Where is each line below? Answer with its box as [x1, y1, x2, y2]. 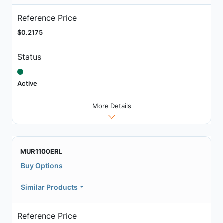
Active [17, 79, 37, 88]
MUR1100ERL [20, 147, 62, 155]
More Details [92, 101, 131, 110]
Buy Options [21, 161, 63, 170]
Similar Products [21, 182, 78, 191]
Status [17, 52, 41, 62]
